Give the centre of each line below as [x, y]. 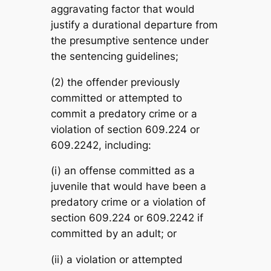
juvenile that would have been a [128, 187]
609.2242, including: [101, 145]
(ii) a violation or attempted [116, 260]
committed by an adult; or [113, 234]
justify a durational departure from [134, 24]
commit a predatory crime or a [124, 113]
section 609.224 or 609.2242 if [127, 218]
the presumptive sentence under [129, 40]
